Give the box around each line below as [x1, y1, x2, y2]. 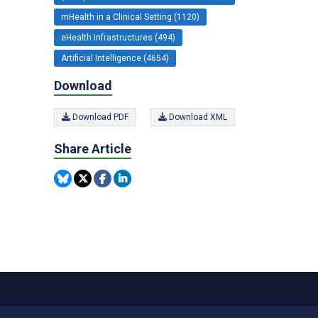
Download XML [167, 112, 227, 122]
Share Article [54, 141, 131, 156]
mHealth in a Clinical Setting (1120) [61, 11, 199, 22]
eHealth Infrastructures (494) [61, 32, 175, 43]
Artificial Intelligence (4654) [61, 53, 169, 63]
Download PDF [70, 112, 128, 122]
